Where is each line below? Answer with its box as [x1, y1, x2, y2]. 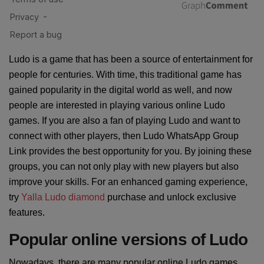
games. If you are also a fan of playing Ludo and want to [9, 115, 240, 126]
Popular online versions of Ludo [9, 230, 247, 249]
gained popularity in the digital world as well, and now [9, 85, 232, 95]
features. [9, 207, 45, 217]
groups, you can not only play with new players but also [9, 161, 239, 171]
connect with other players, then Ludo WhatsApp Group [9, 131, 239, 141]
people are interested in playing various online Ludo [9, 100, 225, 110]
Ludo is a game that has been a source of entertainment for [9, 54, 253, 64]
